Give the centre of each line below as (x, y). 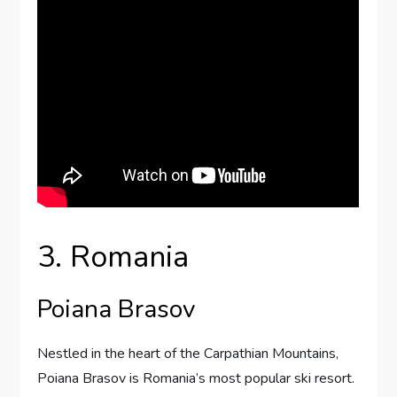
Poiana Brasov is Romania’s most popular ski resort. (196, 378)
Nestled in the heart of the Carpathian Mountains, (188, 353)
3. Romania (113, 257)
